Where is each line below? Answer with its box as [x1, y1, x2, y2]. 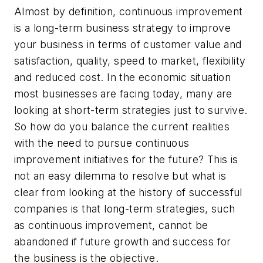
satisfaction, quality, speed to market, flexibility [14, 55, 246, 67]
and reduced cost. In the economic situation [14, 71, 231, 83]
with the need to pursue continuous [14, 137, 190, 149]
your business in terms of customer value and [14, 38, 242, 50]
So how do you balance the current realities [14, 120, 230, 133]
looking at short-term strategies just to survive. [14, 104, 248, 116]
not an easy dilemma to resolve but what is [14, 170, 227, 182]
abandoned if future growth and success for [14, 235, 231, 248]
